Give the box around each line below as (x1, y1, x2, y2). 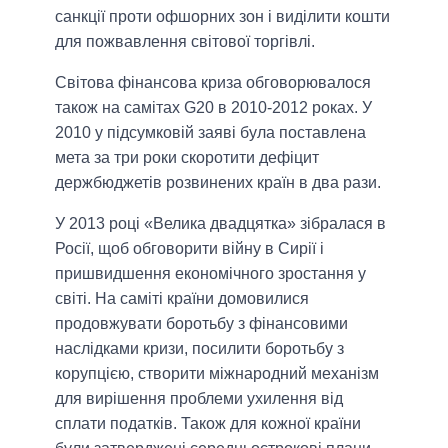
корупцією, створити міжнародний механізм (55, 364, 379, 382)
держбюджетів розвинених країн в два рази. (55, 173, 381, 191)
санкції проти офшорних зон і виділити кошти (55, 7, 390, 25)
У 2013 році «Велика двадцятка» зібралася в (55, 214, 386, 232)
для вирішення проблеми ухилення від (55, 389, 343, 407)
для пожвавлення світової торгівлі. (55, 32, 315, 50)
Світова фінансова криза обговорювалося (55, 73, 371, 91)
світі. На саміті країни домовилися (55, 289, 309, 307)
